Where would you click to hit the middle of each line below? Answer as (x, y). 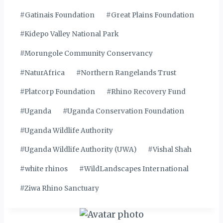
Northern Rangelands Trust (129, 73)
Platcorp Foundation (60, 92)
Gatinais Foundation (60, 15)
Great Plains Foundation (153, 15)
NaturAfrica (45, 73)
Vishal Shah (172, 150)
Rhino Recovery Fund (149, 92)
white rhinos (47, 169)
